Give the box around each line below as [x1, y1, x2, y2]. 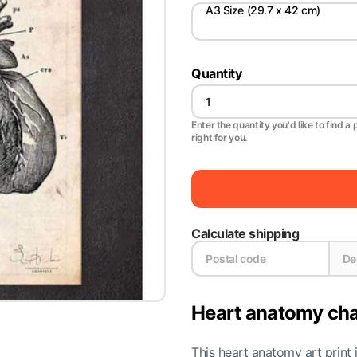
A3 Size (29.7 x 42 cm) [206, 3, 320, 17]
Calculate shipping [191, 226, 300, 241]
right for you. [191, 131, 247, 143]
